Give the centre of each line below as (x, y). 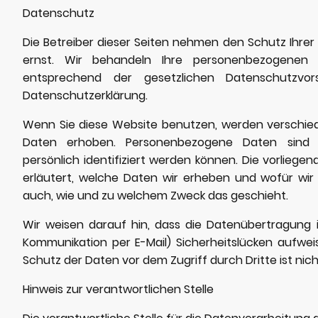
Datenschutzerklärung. (85, 95)
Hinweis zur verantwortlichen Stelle (118, 289)
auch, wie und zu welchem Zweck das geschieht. (155, 195)
